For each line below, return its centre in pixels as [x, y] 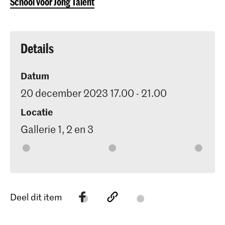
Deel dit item [36, 197]
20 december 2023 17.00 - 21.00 [94, 93]
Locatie [37, 111]
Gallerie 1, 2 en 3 [57, 129]
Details [37, 48]
